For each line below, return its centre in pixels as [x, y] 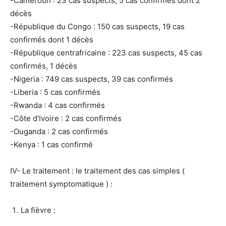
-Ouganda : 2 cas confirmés [59, 132]
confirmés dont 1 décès [52, 40]
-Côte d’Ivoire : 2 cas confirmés [66, 119]
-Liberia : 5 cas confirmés [55, 92]
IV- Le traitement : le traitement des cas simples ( [97, 171]
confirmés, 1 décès [44, 66]
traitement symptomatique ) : [61, 184]
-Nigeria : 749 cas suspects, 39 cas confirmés [92, 79]
